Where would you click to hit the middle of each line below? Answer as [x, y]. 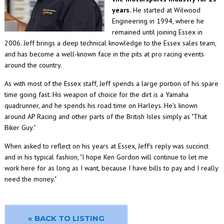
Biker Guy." [20, 127]
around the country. [33, 65]
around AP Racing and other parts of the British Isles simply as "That [105, 116]
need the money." [30, 179]
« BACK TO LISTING [66, 218]
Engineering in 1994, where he [158, 21]
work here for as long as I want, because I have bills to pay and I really [111, 168]
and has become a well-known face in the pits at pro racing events [104, 54]
